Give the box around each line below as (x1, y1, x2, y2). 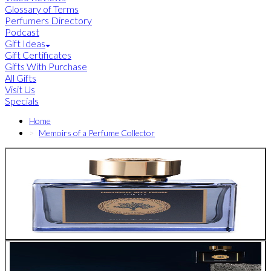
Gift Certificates (5, 49, 71, 61)
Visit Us (5, 83, 35, 96)
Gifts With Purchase (5, 60, 87, 73)
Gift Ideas (5, 38, 45, 50)
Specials (5, 95, 39, 107)
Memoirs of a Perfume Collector (39, 128, 155, 139)
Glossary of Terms (5, 3, 79, 15)
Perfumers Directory (5, 15, 92, 27)
